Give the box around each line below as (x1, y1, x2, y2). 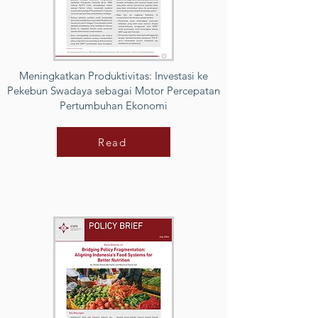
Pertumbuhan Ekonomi (60, 99, 168, 112)
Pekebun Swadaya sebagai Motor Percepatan (7, 84, 220, 97)
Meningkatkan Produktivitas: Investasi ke (19, 69, 208, 82)
